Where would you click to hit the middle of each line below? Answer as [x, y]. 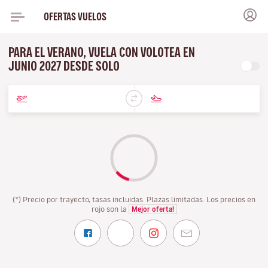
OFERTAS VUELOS [75, 16]
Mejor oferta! [153, 209]
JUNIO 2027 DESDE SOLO [65, 66]
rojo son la [110, 209]
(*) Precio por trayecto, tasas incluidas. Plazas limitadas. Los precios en [134, 199]
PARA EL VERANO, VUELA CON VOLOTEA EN [102, 52]
